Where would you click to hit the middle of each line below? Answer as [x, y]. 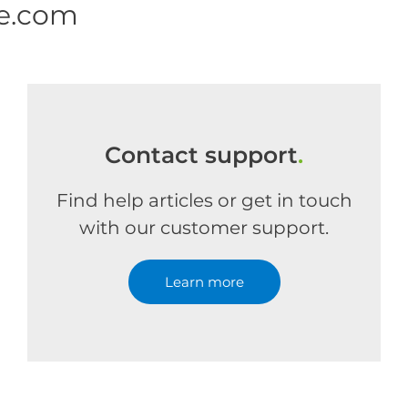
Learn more [204, 282]
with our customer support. [204, 228]
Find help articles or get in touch [204, 200]
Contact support [201, 155]
